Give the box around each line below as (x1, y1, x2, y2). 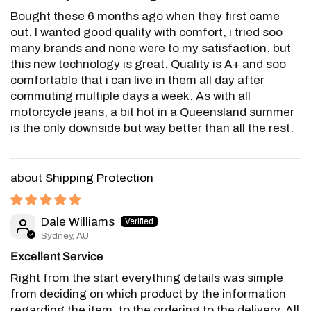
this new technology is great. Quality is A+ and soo (10, 57, 287, 71)
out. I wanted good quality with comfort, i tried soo (10, 25, 283, 39)
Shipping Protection (45, 171, 153, 185)
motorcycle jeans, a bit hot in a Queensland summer (10, 105, 295, 119)
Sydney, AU (41, 230, 89, 242)
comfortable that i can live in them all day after (10, 73, 265, 87)
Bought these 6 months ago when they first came (10, 9, 280, 23)
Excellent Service (10, 250, 103, 264)
